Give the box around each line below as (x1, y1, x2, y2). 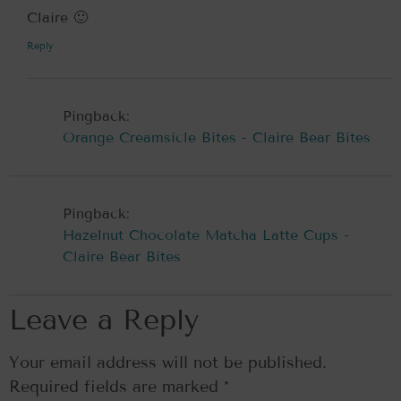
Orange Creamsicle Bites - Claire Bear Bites (63, 129, 371, 146)
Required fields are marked (9, 377, 224, 397)
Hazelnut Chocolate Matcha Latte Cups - (63, 226, 349, 243)
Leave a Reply (9, 303, 199, 337)
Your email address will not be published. (9, 353, 327, 372)
